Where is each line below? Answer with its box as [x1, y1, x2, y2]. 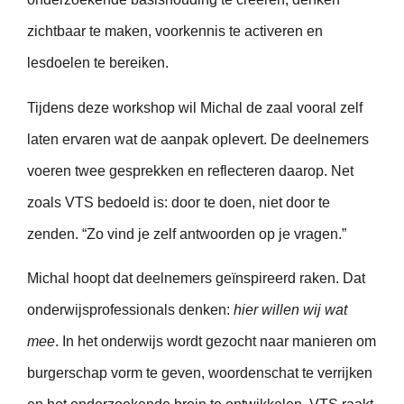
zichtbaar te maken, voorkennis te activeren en [27, 23, 323, 40]
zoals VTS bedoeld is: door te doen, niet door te [27, 194, 330, 210]
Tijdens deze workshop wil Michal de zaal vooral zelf [27, 99, 363, 115]
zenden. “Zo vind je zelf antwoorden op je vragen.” [27, 225, 346, 242]
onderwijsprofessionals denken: [27, 302, 234, 318]
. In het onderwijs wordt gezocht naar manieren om [55, 334, 376, 350]
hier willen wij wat [234, 302, 347, 318]
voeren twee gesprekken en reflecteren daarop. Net [27, 162, 353, 179]
